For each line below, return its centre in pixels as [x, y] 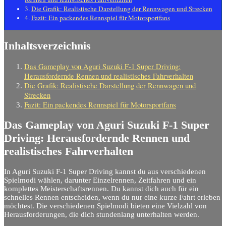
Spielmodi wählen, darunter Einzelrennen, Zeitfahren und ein [100, 180]
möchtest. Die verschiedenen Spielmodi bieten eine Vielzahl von [105, 206]
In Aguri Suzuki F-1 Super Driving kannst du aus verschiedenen [105, 171]
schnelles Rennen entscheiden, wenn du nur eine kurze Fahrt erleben [112, 197]
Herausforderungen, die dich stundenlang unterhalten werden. [102, 214]
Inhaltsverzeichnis [47, 45]
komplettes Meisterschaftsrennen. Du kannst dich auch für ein [101, 188]
